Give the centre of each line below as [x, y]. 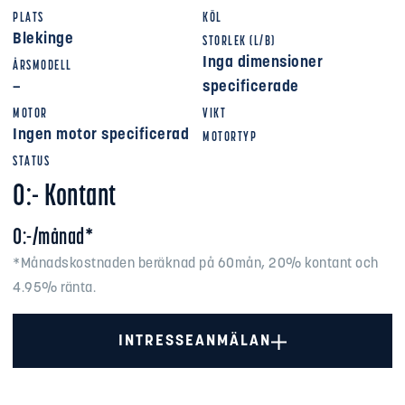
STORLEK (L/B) [239, 42]
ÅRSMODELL [42, 66]
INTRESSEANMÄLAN [195, 342]
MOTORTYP [230, 137]
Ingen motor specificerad [101, 135]
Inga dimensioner [263, 62]
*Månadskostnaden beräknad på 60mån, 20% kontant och [196, 264]
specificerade [251, 87]
